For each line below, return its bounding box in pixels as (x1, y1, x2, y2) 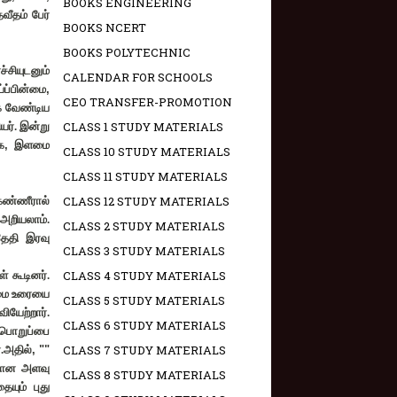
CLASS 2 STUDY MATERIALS (63, 218, 225, 235)
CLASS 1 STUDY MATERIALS (63, 119, 223, 136)
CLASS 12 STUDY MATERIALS (63, 193, 230, 210)
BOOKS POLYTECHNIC (63, 44, 191, 61)
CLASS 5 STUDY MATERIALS (63, 292, 225, 309)
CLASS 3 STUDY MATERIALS (63, 243, 225, 260)
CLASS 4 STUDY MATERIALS (63, 268, 226, 284)
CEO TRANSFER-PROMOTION (63, 94, 232, 111)
